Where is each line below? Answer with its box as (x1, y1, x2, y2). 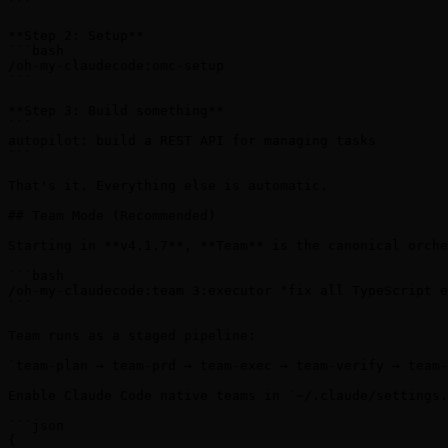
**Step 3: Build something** (8, 103, 224, 119)
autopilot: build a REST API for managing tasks (8, 133, 376, 149)
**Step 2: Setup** (8, 28, 144, 44)
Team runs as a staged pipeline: (8, 328, 256, 344)
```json (8, 418, 64, 434)
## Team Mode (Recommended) (8, 208, 216, 224)
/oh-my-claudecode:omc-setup (8, 58, 224, 74)
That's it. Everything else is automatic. (8, 178, 328, 194)
